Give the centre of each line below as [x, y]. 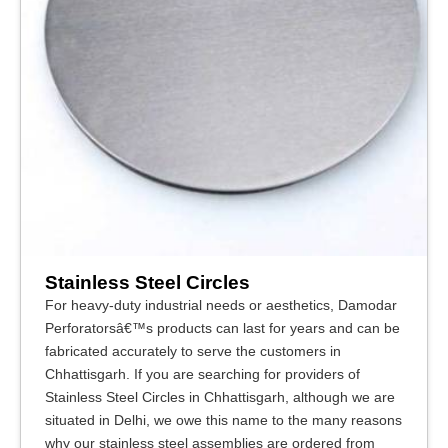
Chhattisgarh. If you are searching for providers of [202, 374]
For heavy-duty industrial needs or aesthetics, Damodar [221, 305]
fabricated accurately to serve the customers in [193, 351]
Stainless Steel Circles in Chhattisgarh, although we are [220, 397]
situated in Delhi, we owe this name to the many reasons [223, 420]
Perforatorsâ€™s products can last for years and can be [222, 328]
